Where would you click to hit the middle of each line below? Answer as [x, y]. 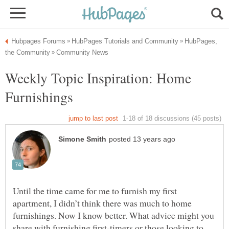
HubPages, [201, 41]
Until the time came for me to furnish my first [95, 191]
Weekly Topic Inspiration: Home [98, 78]
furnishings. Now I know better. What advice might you [113, 215]
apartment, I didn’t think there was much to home [102, 203]
